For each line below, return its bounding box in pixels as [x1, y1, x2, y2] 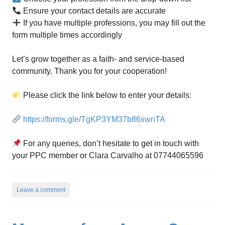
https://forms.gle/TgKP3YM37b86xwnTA [23, 115, 166, 124]
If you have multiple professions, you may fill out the [21, 19, 206, 28]
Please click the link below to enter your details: [21, 91, 192, 100]
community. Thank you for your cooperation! [12, 67, 167, 76]
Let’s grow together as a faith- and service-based [12, 55, 184, 64]
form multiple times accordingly [12, 31, 122, 40]
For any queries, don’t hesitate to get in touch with [21, 139, 199, 148]
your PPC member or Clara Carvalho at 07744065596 [12, 151, 203, 160]
